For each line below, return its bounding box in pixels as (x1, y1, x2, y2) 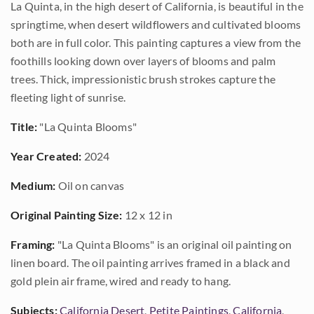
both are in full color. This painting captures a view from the (11, 36, 301, 49)
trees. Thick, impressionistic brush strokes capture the (11, 72, 276, 86)
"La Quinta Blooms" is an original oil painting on (55, 238, 292, 251)
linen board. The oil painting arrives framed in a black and (11, 256, 290, 269)
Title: (11, 120, 38, 133)
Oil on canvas (55, 179, 125, 192)
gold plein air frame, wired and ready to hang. (11, 274, 231, 287)
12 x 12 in (122, 208, 172, 221)
